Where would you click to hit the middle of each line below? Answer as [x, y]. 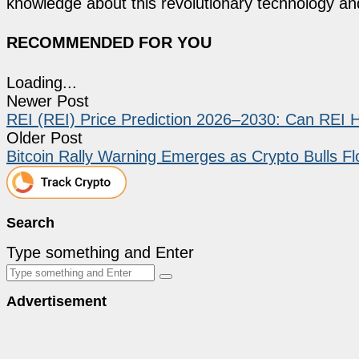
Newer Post [48, 101]
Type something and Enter [100, 252]
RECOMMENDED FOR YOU [109, 43]
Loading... [42, 82]
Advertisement [56, 301]
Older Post [44, 137]
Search [30, 222]
